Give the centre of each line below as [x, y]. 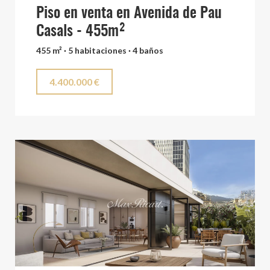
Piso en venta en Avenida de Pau [129, 14]
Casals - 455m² [81, 32]
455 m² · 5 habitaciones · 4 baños [100, 50]
